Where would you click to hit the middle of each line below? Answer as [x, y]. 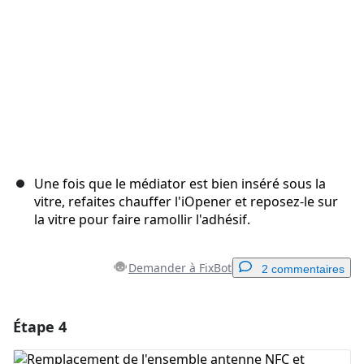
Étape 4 [40, 327]
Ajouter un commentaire [187, 325]
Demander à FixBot [180, 268]
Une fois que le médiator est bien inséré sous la [180, 184]
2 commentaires [303, 269]
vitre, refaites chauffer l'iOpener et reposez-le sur [186, 202]
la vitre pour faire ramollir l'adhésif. [142, 220]
